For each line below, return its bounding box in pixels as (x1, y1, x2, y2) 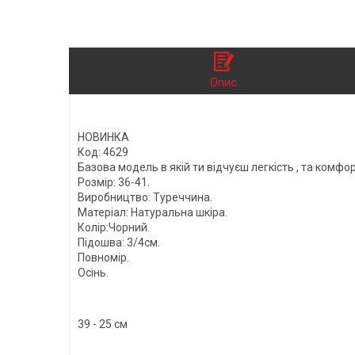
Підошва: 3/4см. (78, 235, 160, 249)
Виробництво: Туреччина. (78, 190, 212, 204)
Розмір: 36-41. (78, 175, 150, 189)
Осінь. (78, 265, 109, 279)
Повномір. (78, 250, 129, 264)
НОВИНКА (78, 130, 129, 143)
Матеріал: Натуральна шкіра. (78, 205, 227, 219)
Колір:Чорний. (78, 220, 150, 234)
